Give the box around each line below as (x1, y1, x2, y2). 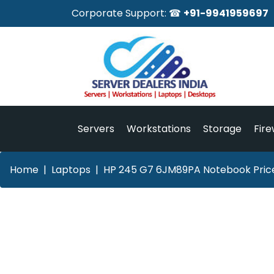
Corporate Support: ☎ (72, 6, 183, 20)
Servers (78, 121, 114, 136)
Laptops (51, 162, 91, 177)
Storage (203, 121, 242, 136)
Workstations (127, 121, 191, 136)
